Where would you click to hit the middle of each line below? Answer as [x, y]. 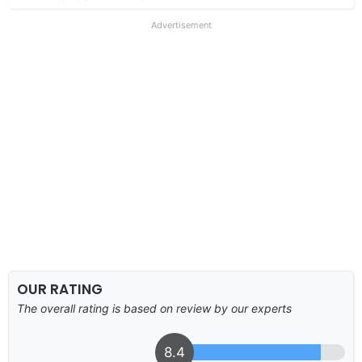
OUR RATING [60, 289]
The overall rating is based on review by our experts [154, 308]
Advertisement [181, 25]
